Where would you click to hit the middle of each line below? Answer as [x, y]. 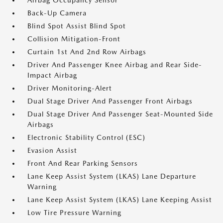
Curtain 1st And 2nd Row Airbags [87, 52]
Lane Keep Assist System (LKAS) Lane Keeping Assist [120, 200]
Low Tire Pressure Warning [74, 213]
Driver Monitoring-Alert [70, 88]
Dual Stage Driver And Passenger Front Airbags [110, 101]
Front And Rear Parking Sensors [83, 163]
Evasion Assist [52, 150]
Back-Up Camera [57, 13]
